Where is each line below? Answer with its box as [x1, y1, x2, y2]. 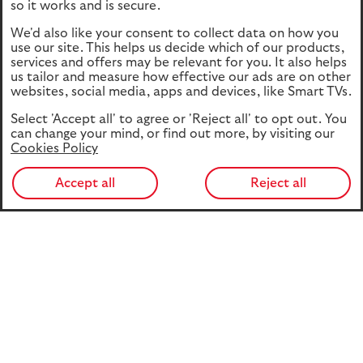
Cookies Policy [11, 142, 98, 155]
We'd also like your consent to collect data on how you [11, 27, 339, 40]
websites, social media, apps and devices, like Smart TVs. [11, 85, 352, 98]
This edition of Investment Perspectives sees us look [12, 288, 323, 301]
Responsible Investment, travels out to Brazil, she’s [12, 331, 314, 344]
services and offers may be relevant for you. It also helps [11, 56, 347, 69]
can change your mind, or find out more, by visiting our [11, 127, 335, 140]
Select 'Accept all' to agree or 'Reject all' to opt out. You [11, 113, 347, 126]
